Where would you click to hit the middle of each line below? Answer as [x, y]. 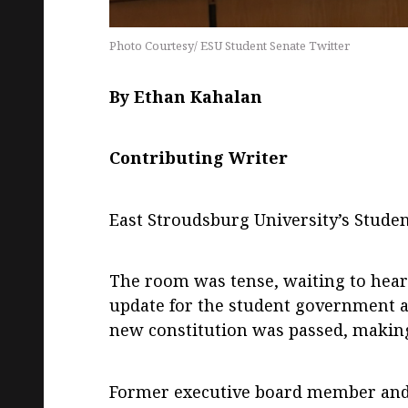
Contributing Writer [199, 158]
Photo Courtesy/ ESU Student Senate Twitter [229, 45]
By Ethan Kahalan [186, 97]
